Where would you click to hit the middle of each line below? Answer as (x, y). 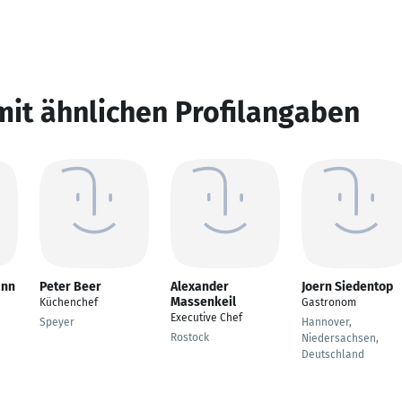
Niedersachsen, (340, 338)
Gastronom (329, 302)
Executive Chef (206, 318)
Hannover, (327, 322)
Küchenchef (69, 302)
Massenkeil (203, 302)
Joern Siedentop (347, 287)
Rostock (190, 337)
